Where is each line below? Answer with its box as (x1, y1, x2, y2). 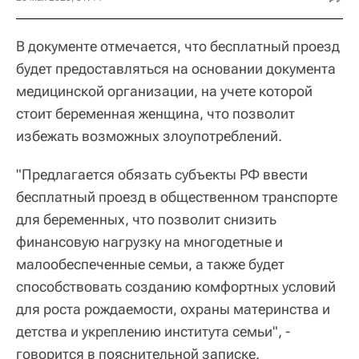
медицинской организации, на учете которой (16, 82, 313, 99)
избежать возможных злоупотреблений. (16, 127, 282, 144)
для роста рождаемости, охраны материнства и (16, 300, 330, 317)
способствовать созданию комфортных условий (16, 277, 336, 295)
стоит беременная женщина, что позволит (16, 104, 295, 122)
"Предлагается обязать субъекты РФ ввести (16, 165, 308, 183)
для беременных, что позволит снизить (16, 210, 276, 228)
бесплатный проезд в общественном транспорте (16, 188, 337, 205)
